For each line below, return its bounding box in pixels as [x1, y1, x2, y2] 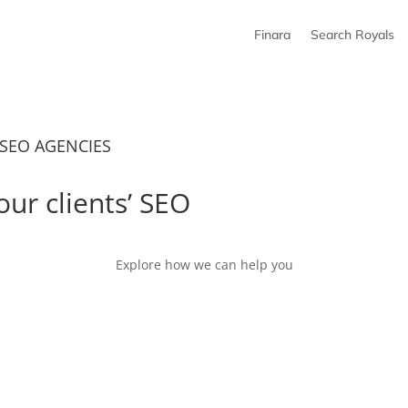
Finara [253, 26, 291, 43]
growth [198, 189, 285, 219]
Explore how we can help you [115, 255, 293, 273]
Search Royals [310, 26, 394, 43]
